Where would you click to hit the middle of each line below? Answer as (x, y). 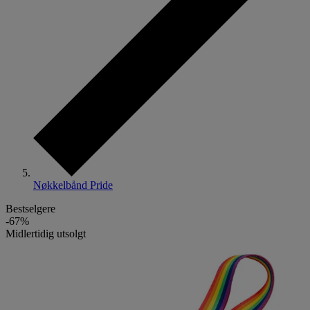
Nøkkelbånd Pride (73, 185)
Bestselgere (30, 208)
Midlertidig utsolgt (46, 233)
